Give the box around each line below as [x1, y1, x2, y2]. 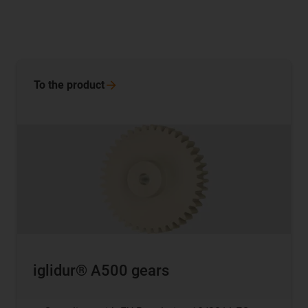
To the [34, 78, 67, 92]
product [67, 78, 104, 92]
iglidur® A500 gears [33, 261, 169, 279]
